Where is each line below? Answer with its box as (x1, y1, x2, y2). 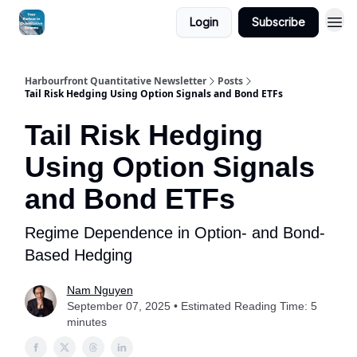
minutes (66, 316, 107, 328)
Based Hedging (25, 246, 132, 264)
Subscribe (252, 15, 305, 29)
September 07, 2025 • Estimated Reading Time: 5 (66, 300, 317, 312)
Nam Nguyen (66, 284, 133, 296)
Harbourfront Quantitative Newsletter (25, 74, 206, 88)
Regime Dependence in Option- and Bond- (25, 224, 325, 241)
